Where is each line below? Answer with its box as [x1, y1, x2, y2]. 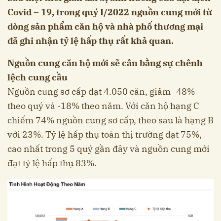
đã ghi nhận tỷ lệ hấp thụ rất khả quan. [7, 35, 174, 47]
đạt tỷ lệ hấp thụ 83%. [7, 157, 97, 169]
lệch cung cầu [7, 72, 68, 83]
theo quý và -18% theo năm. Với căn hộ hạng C [7, 100, 199, 112]
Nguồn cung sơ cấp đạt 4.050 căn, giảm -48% [7, 86, 195, 98]
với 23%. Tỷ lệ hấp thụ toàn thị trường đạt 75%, [7, 129, 202, 141]
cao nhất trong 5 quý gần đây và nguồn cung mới [7, 143, 210, 155]
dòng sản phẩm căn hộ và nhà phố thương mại [7, 21, 203, 33]
